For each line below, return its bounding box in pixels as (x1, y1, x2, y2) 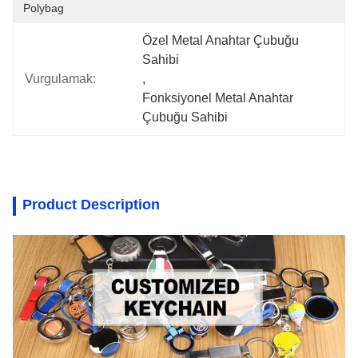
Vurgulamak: (25, 72, 96, 86)
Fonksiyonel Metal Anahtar (142, 91, 294, 105)
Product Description (22, 197, 160, 213)
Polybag (23, 2, 64, 14)
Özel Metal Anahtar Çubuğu (142, 34, 300, 47)
